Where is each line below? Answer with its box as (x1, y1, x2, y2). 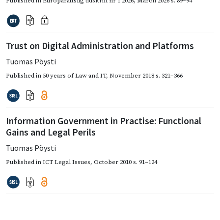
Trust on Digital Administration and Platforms (6, 39, 194, 52)
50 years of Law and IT (43, 71, 106, 80)
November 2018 (110, 71, 154, 80)
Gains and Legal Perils (6, 126, 96, 138)
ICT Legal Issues (43, 158, 90, 166)
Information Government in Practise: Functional (6, 114, 201, 127)
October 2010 (94, 158, 132, 166)
